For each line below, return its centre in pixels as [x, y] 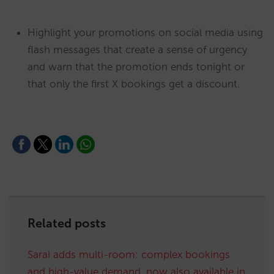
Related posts [67, 223]
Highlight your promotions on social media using [145, 32]
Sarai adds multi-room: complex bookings [129, 254]
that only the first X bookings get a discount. [134, 83]
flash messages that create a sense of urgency [137, 49]
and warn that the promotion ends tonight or [136, 66]
